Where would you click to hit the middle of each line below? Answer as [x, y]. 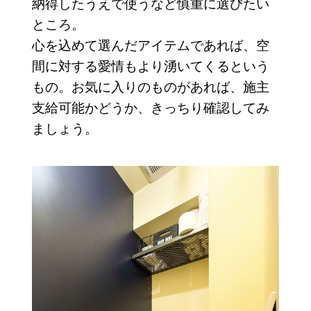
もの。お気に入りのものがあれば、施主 [150, 85]
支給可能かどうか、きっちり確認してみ [150, 106]
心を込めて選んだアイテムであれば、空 [150, 44]
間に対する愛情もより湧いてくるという [150, 65]
